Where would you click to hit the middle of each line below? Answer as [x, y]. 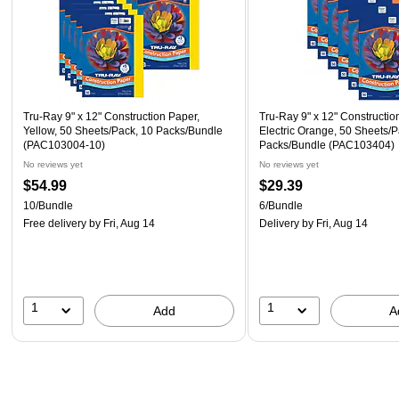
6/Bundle [281, 205]
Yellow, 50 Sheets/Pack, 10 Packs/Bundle [123, 130]
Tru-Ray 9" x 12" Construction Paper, [111, 116]
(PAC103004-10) [64, 145]
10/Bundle [48, 205]
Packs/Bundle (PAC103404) [327, 145]
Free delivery [55, 223]
